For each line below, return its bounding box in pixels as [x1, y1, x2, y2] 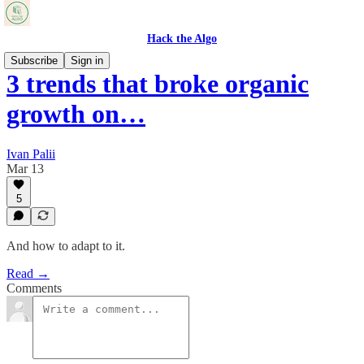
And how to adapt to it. [6, 239, 125, 253]
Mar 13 [6, 161, 44, 175]
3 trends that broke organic [6, 69, 309, 99]
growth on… [6, 99, 145, 129]
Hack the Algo [147, 32, 217, 45]
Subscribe [11, 54, 58, 67]
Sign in [71, 54, 103, 67]
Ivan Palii [6, 146, 55, 161]
